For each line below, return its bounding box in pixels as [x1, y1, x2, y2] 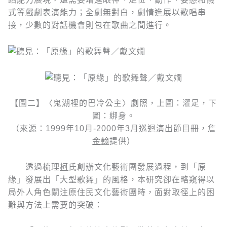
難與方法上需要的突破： [8, 200, 103, 209]
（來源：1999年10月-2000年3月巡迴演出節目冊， [11, 124, 208, 133]
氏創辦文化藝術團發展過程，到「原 [68, 162, 206, 171]
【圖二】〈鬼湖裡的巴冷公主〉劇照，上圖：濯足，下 [10, 99, 217, 108]
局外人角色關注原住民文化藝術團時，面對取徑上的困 [8, 187, 215, 197]
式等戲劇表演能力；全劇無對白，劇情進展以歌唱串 [8, 8, 206, 17]
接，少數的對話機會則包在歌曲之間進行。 [8, 21, 172, 30]
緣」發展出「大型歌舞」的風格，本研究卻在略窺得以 [8, 175, 215, 184]
